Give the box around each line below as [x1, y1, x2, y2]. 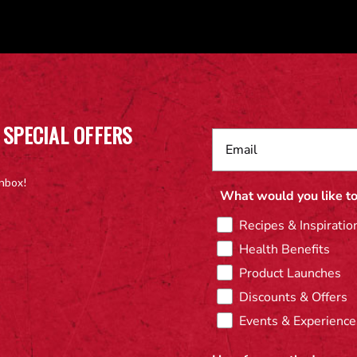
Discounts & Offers [239, 288, 347, 306]
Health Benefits [239, 240, 330, 258]
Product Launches [239, 264, 341, 282]
